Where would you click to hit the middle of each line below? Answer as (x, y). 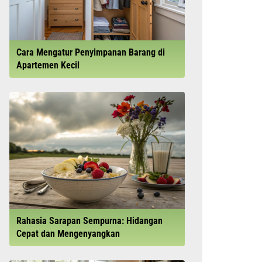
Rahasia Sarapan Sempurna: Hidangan (89, 221)
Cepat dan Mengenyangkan (68, 234)
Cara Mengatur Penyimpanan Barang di (91, 52)
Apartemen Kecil (48, 65)
